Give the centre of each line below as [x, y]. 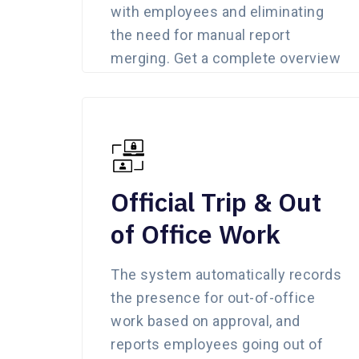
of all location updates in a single [221, 81]
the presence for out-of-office [213, 297]
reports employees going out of [217, 344]
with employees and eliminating [217, 11]
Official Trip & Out [216, 202]
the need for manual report [200, 34]
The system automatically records [226, 274]
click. [128, 104]
